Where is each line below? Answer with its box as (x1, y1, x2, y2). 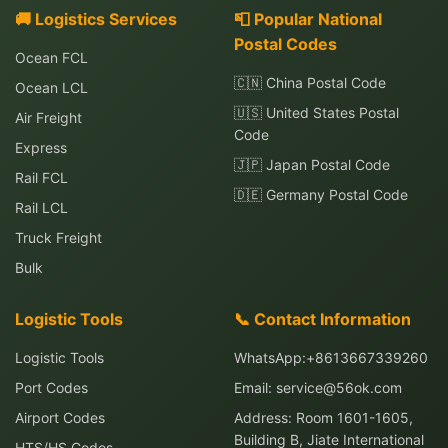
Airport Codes (15, 409, 105, 426)
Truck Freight (15, 229, 102, 246)
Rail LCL (15, 199, 68, 216)
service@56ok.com (276, 379, 402, 396)
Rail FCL (15, 169, 68, 186)
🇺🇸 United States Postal (234, 104, 399, 121)
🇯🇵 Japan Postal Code (234, 156, 390, 173)
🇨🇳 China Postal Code (234, 74, 386, 91)
